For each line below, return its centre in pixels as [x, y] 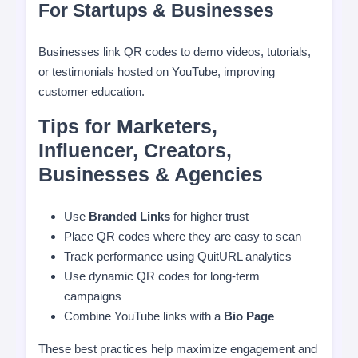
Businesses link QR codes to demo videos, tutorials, [175, 52]
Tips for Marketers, [128, 126]
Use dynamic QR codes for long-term [162, 276]
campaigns [93, 296]
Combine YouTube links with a [144, 316]
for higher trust [209, 216]
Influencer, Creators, [135, 150]
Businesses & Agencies [151, 174]
